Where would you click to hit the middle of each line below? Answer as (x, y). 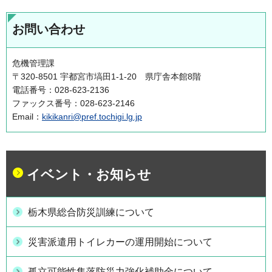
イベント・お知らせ (89, 174)
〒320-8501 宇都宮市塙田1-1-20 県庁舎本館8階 (107, 76)
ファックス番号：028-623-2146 (73, 103)
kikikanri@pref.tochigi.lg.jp (92, 116)
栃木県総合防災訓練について (91, 212)
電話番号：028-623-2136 (61, 90)
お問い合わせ (49, 29)
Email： (27, 116)
